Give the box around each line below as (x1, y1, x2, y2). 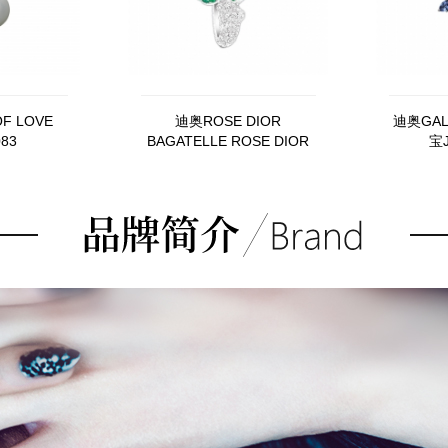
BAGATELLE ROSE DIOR (147, 133, 309, 149)
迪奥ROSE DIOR (175, 113, 281, 129)
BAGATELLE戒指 (174, 153, 282, 169)
